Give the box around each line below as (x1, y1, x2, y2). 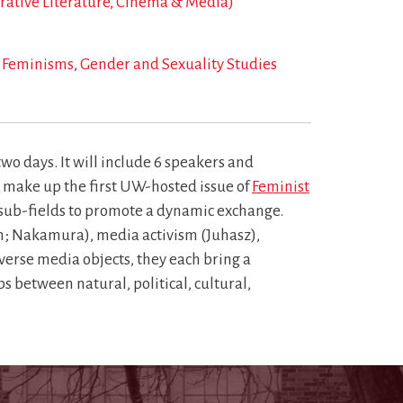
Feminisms (2, 56, 74, 73)
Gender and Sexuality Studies (80, 56, 277, 73)
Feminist (252, 178, 309, 196)
